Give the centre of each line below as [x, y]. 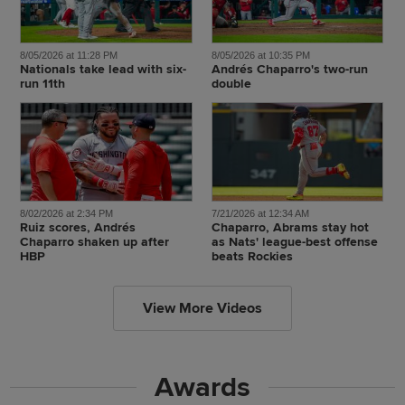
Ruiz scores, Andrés [77, 227]
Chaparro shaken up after [94, 241]
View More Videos [202, 308]
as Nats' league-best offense [294, 241]
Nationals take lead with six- [103, 70]
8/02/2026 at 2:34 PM [66, 213]
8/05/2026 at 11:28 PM [68, 56]
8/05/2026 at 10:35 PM [260, 56]
